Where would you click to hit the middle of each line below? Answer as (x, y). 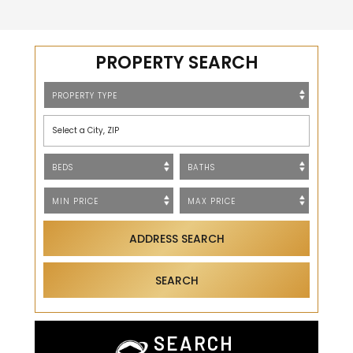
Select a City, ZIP (85, 131)
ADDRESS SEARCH (176, 238)
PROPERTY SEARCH (176, 63)
